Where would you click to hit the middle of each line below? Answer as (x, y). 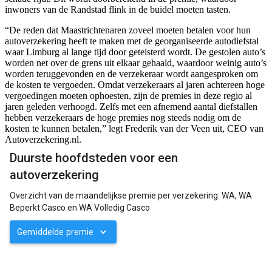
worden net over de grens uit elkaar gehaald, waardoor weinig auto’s (136, 63)
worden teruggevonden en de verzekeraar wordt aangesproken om (131, 74)
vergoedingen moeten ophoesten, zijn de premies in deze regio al (128, 96)
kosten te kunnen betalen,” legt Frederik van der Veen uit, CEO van (134, 129)
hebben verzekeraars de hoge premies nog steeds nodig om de (123, 118)
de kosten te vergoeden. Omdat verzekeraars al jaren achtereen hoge (135, 85)
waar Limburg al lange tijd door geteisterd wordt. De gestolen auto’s (135, 52)
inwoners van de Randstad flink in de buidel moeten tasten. (118, 10)
